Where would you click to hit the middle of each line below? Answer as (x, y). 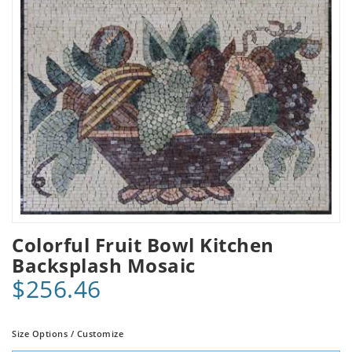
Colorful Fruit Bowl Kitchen (143, 244)
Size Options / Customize (68, 333)
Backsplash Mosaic (104, 265)
